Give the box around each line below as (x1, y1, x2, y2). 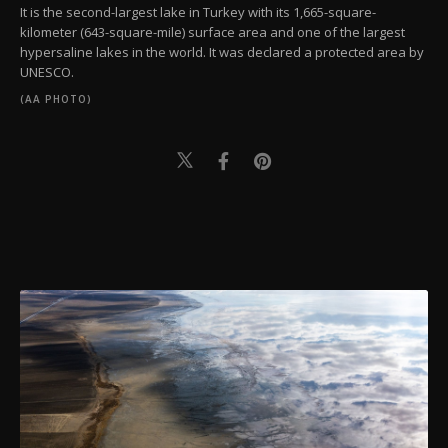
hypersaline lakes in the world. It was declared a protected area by (20, 43, 424, 62)
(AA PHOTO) (20, 92, 92, 107)
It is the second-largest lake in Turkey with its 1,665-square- (20, 3, 376, 22)
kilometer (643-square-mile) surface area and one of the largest (20, 23, 405, 42)
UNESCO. (20, 63, 74, 82)
